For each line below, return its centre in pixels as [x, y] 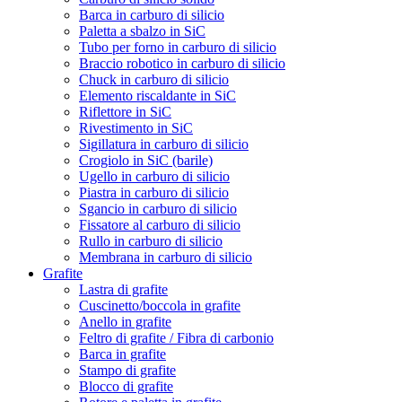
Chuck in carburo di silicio [154, 79]
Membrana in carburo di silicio [166, 257]
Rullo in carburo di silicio [151, 240]
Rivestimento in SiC [136, 127]
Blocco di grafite [126, 386]
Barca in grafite [122, 354]
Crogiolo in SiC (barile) [146, 160]
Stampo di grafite [127, 370]
